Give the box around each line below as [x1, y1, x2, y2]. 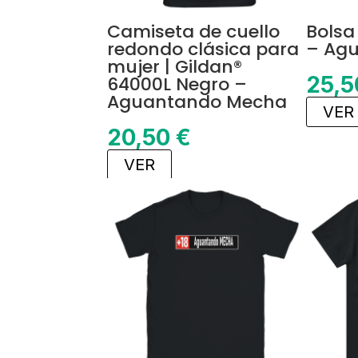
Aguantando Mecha [107, 89, 288, 115]
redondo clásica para [107, 37, 300, 62]
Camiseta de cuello [107, 19, 280, 45]
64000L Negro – [107, 72, 248, 97]
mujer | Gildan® [107, 54, 243, 80]
